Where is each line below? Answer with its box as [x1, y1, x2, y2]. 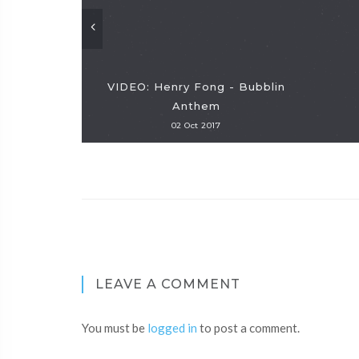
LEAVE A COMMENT [95, 276, 240, 292]
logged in [147, 321, 197, 335]
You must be [82, 321, 147, 335]
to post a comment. [197, 321, 300, 335]
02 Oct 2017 [171, 120, 221, 131]
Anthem [171, 99, 220, 112]
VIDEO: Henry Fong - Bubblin [107, 80, 285, 93]
